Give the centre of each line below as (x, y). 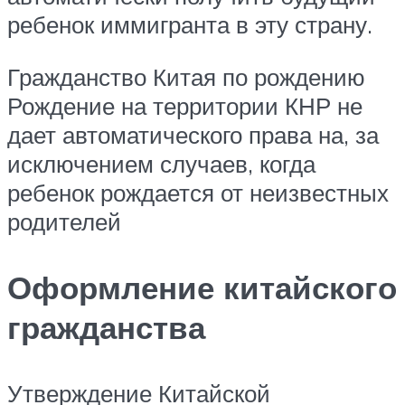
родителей (64, 221)
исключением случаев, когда (161, 163)
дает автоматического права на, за (193, 134)
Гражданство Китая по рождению (186, 76)
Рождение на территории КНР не (185, 105)
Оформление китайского (202, 287)
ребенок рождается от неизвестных (198, 192)
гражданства (106, 327)
